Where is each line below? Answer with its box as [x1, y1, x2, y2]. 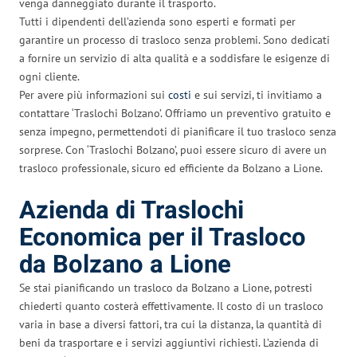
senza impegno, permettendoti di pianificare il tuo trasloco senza [19, 124, 336, 139]
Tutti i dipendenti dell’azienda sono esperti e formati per [19, 14, 296, 29]
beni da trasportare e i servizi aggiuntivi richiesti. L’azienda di [19, 335, 319, 350]
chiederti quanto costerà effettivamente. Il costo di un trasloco [19, 298, 324, 313]
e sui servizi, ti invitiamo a [191, 87, 322, 102]
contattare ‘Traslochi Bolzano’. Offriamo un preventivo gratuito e [19, 105, 331, 120]
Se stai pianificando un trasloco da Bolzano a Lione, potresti [19, 280, 312, 295]
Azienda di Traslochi [19, 192, 244, 229]
